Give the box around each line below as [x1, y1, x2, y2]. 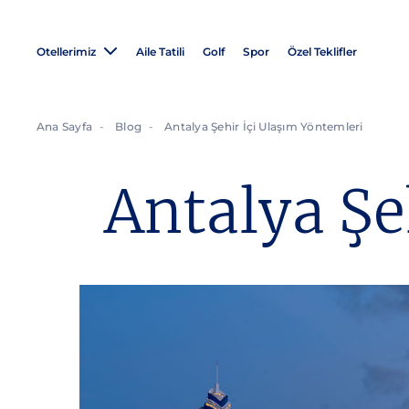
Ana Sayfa [37, 120, 93, 133]
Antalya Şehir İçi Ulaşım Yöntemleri [164, 120, 363, 133]
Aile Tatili [136, 44, 184, 58]
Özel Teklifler [288, 44, 357, 58]
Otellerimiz [37, 44, 96, 58]
